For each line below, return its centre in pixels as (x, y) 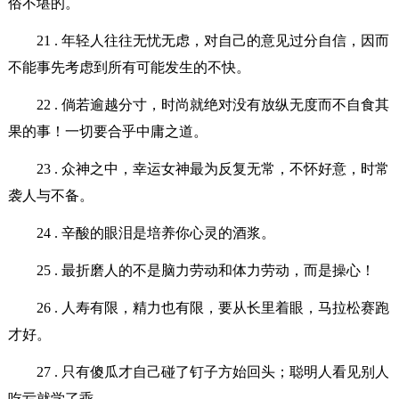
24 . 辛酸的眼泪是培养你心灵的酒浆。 (155, 232)
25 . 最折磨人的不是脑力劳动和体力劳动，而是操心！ (205, 270)
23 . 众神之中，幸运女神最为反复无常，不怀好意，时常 (212, 168)
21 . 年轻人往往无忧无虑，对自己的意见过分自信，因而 (212, 40)
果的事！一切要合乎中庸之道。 (107, 131)
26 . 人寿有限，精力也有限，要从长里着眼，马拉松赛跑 (212, 307)
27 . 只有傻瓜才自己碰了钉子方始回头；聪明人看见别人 (212, 371)
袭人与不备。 (50, 195)
